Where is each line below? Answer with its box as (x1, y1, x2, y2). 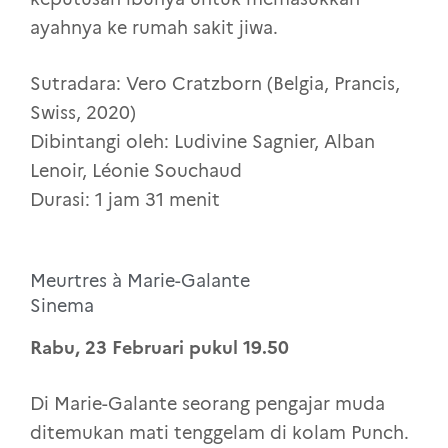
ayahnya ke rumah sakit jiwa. (30, 17, 278, 40)
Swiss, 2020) (30, 102, 136, 125)
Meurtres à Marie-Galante (30, 270, 250, 293)
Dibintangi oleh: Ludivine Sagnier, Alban (30, 131, 375, 154)
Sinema (30, 295, 94, 318)
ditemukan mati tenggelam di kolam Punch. (30, 421, 409, 444)
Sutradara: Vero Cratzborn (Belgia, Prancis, (30, 73, 400, 96)
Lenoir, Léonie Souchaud (30, 160, 242, 183)
